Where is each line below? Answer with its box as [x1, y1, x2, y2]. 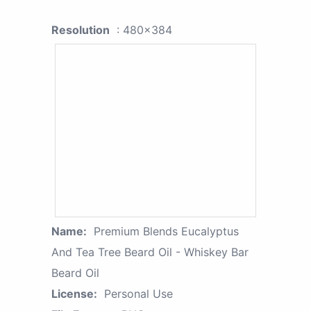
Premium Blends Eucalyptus [94, 224, 239, 239]
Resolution [51, 23, 110, 37]
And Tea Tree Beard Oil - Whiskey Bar [51, 245, 249, 260]
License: [51, 287, 97, 301]
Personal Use [104, 287, 173, 301]
